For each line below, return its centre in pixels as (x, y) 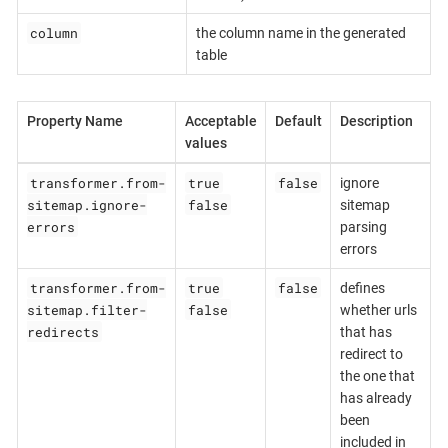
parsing (363, 226)
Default (298, 120)
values (205, 142)
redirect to (371, 353)
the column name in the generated (300, 33)
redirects (62, 331)
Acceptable (220, 120)
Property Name (74, 120)
